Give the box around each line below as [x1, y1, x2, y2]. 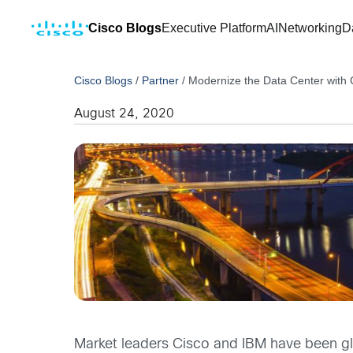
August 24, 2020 [74, 108, 175, 120]
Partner [142, 74, 180, 87]
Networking [278, 21, 342, 35]
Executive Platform [162, 21, 266, 35]
